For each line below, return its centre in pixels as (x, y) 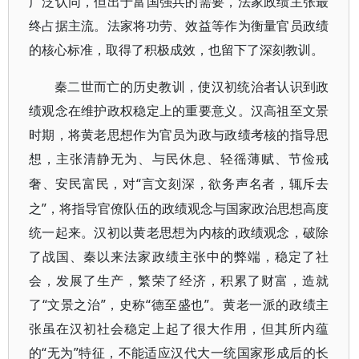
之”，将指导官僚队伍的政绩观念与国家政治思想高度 (179, 208)
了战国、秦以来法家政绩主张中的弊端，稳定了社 (179, 256)
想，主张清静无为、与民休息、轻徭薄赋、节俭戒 (179, 159)
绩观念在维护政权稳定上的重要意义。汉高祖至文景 (179, 111)
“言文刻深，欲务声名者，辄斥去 (232, 184)
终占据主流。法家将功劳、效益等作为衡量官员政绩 (179, 26)
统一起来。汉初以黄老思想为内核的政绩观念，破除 (179, 232)
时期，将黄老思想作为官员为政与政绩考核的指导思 (179, 135)
